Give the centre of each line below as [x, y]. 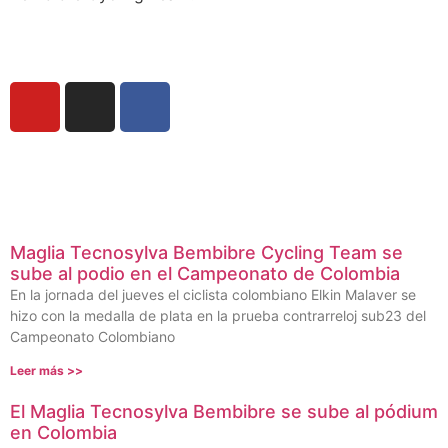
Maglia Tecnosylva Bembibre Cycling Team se [206, 253]
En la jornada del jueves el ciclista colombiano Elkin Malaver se [213, 295]
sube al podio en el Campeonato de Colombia [205, 274]
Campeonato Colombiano [92, 337]
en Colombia [63, 433]
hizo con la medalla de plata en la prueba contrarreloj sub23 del [218, 316]
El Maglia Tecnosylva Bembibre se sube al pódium [224, 412]
